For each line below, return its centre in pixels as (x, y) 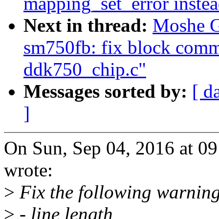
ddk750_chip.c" (85, 69)
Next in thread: (88, 25)
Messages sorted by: (108, 91)
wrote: (28, 170)
